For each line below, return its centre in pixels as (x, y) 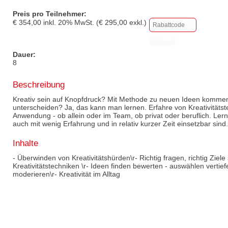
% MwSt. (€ (85, 22)
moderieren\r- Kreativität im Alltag (66, 174)
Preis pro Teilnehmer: (50, 13)
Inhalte (25, 143)
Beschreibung (39, 84)
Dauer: (24, 54)
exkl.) (137, 22)
